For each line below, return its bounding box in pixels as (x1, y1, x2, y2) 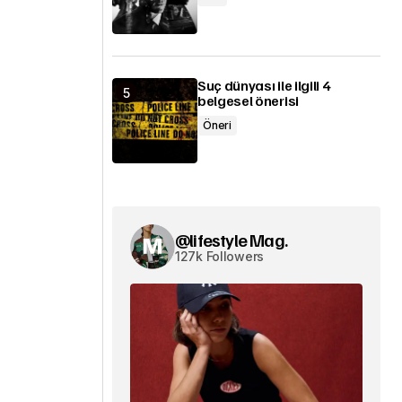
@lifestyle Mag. (175, 228, 287, 251)
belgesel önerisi (197, 92, 299, 109)
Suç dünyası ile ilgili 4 (197, 76, 330, 94)
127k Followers (175, 249, 265, 264)
